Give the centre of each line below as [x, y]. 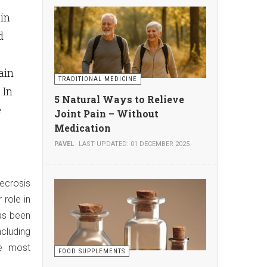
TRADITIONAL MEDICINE [98, 79]
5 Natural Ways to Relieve [119, 99]
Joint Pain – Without [106, 114]
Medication [83, 128]
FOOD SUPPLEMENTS [92, 251]
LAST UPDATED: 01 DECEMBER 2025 [134, 144]
